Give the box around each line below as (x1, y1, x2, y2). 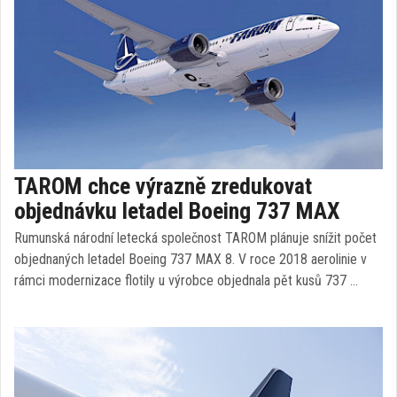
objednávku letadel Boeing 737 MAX (14, 198, 340, 224)
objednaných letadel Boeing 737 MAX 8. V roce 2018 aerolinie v (14, 251, 367, 268)
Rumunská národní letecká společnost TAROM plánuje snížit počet (14, 230, 377, 246)
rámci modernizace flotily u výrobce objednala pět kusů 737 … (14, 272, 358, 289)
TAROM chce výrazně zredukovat (14, 173, 312, 199)
